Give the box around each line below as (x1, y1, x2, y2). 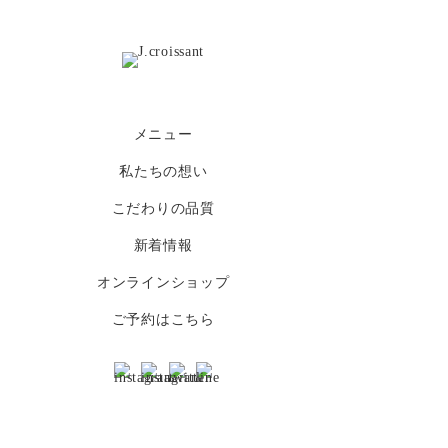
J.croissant (202, 45, 269, 61)
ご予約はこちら (111, 311, 215, 327)
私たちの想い (119, 163, 208, 179)
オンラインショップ (97, 274, 230, 290)
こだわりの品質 (111, 200, 215, 216)
